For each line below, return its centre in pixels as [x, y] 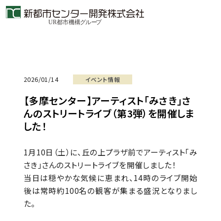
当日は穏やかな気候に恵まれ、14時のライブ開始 [110, 178]
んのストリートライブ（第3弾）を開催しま [109, 113]
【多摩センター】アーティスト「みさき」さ [107, 100]
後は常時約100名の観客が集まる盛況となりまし [110, 191]
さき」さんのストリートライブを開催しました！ [100, 165]
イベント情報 [103, 79]
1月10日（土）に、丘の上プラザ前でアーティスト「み [110, 152]
